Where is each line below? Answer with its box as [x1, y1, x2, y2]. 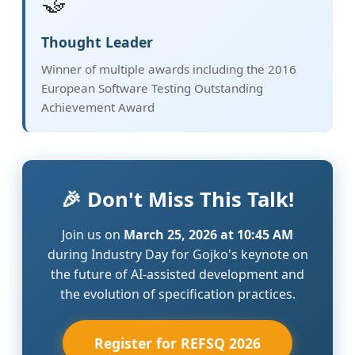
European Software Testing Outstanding [41, 79, 263, 96]
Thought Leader [41, 32, 153, 52]
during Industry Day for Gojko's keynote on [47, 245, 308, 263]
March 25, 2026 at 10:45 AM [124, 225, 293, 243]
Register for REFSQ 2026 [94, 333, 261, 353]
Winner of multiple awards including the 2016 [41, 60, 296, 77]
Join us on [62, 225, 124, 243]
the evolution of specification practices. [59, 284, 296, 303]
